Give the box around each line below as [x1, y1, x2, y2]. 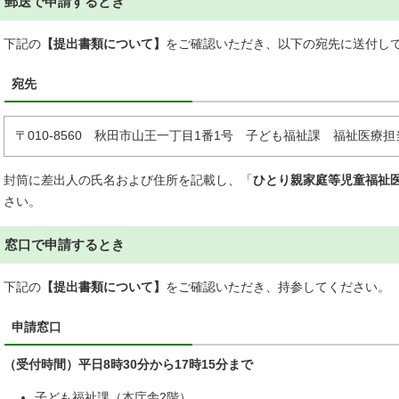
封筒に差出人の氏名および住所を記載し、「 [4, 174, 253, 187]
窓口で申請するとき [4, 237, 125, 252]
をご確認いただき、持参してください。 [166, 281, 390, 294]
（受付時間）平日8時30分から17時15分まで [4, 358, 253, 371]
